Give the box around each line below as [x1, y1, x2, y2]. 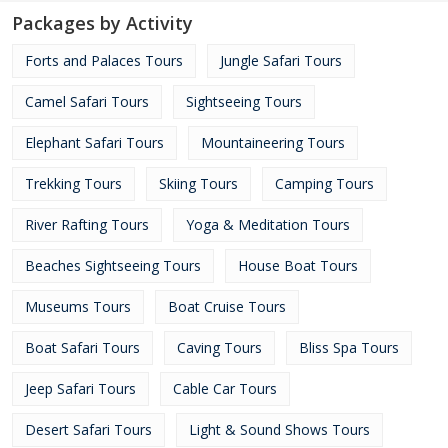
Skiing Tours [159, 174, 238, 193]
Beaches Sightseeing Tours [25, 256, 201, 275]
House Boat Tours [238, 256, 358, 275]
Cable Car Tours [173, 379, 277, 398]
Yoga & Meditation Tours [186, 215, 350, 234]
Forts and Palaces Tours [25, 51, 183, 70]
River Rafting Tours [25, 215, 149, 234]
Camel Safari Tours [25, 92, 149, 111]
